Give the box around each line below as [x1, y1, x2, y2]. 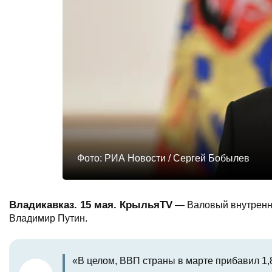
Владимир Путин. [9, 212, 87, 223]
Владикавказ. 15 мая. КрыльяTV [9, 199, 172, 211]
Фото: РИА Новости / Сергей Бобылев [76, 152, 250, 163]
